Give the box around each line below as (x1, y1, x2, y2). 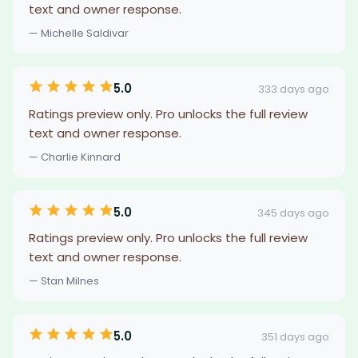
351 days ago (261, 328, 329, 344)
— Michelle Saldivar (29, 26, 129, 41)
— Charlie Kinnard (29, 149, 121, 165)
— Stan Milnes (29, 273, 99, 288)
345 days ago (257, 205, 329, 221)
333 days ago (258, 81, 329, 97)
